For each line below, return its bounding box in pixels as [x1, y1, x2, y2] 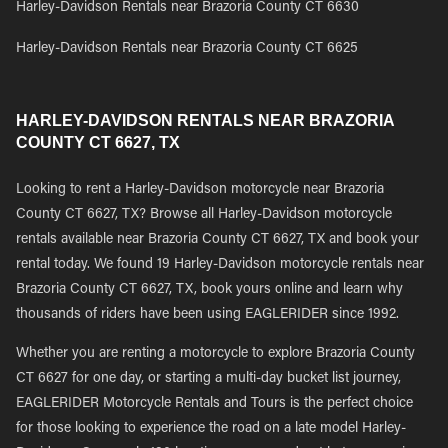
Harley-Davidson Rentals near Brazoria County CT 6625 [16, 42, 358, 56]
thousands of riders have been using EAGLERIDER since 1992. [16, 308, 399, 322]
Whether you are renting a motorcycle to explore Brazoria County [16, 347, 415, 361]
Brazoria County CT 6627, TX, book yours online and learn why [16, 283, 403, 297]
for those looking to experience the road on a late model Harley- [16, 422, 406, 436]
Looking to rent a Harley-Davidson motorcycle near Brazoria [16, 183, 384, 197]
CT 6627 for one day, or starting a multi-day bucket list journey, [16, 372, 401, 386]
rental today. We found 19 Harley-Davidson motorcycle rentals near [16, 258, 424, 272]
